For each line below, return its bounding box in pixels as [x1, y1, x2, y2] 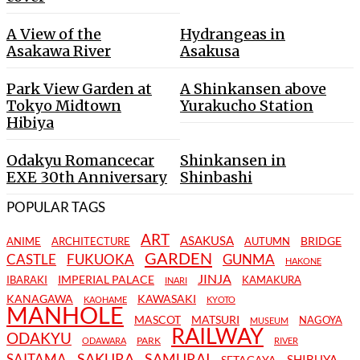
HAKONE [285, 255, 321, 266]
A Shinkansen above [180, 79, 326, 98]
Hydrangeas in [180, 24, 285, 43]
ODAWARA [82, 334, 126, 346]
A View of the [6, 24, 101, 43]
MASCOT [134, 312, 181, 326]
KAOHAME [84, 293, 127, 305]
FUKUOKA [67, 250, 134, 268]
